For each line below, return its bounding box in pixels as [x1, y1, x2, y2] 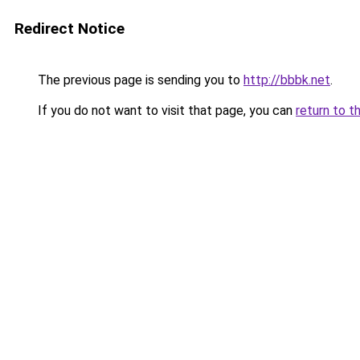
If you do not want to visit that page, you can [35, 103, 296, 118]
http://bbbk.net [243, 72, 330, 88]
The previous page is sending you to [35, 72, 243, 88]
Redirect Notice [14, 19, 125, 38]
